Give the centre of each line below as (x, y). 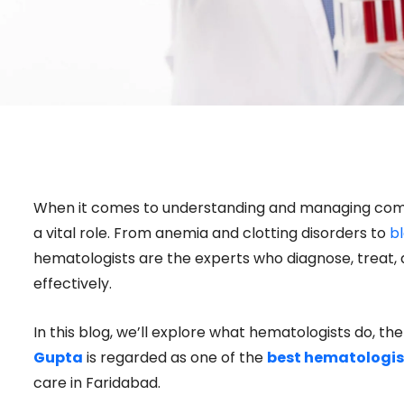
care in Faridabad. (97, 382)
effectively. (73, 284)
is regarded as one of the (175, 357)
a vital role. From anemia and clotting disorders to (211, 233)
